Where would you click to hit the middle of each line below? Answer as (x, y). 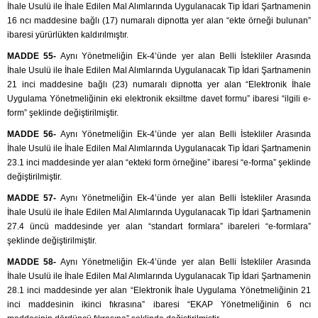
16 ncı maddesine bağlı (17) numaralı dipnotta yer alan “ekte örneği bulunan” (159, 21)
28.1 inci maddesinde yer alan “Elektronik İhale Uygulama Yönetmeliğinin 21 (159, 291)
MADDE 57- (34, 198)
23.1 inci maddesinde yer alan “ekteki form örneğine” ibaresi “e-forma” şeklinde (159, 163)
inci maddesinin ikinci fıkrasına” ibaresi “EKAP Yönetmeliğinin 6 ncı (159, 305)
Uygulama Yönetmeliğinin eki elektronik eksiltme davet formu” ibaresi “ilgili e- (159, 99)
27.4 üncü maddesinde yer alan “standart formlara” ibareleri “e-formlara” (159, 227)
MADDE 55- (34, 56)
